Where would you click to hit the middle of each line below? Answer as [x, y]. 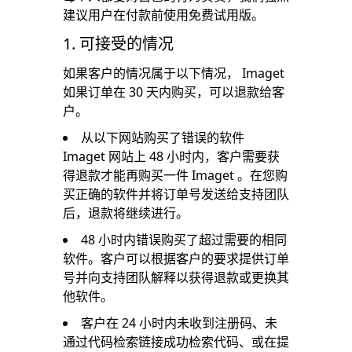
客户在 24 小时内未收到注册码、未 [179, 323]
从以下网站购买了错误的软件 [163, 137]
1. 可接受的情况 [118, 44]
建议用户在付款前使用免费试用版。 [163, 15]
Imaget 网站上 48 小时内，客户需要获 [171, 156]
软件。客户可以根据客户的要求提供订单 [176, 258]
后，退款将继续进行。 [126, 213]
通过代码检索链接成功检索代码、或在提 [176, 342]
